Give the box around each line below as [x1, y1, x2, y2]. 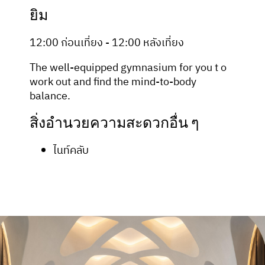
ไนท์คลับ [53, 142, 89, 160]
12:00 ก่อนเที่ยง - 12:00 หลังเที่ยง [30, 34, 184, 52]
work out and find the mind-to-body [30, 73, 196, 91]
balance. [30, 88, 70, 105]
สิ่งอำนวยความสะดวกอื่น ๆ [30, 117, 199, 131]
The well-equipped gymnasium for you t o [30, 59, 227, 77]
